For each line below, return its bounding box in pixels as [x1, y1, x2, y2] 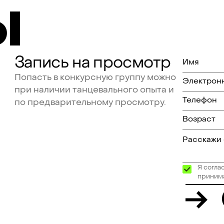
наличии [33, 83, 71, 95]
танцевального [72, 83, 138, 95]
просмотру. [115, 96, 166, 108]
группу [115, 71, 145, 83]
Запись [14, 52, 69, 72]
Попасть [14, 71, 52, 83]
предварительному [27, 96, 113, 108]
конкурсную [60, 71, 113, 83]
